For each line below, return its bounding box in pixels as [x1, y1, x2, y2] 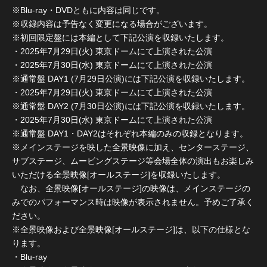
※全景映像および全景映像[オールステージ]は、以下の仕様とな [12, 225, 250, 235]
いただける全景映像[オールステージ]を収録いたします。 [12, 170, 225, 180]
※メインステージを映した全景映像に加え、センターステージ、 [12, 142, 254, 153]
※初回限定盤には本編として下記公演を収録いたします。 [12, 33, 229, 43]
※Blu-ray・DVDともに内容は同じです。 [12, 5, 164, 15]
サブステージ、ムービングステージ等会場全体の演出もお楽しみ [12, 156, 254, 166]
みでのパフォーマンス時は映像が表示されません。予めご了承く [12, 197, 254, 207]
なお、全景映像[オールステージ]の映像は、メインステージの [12, 184, 250, 194]
